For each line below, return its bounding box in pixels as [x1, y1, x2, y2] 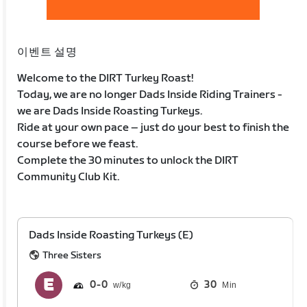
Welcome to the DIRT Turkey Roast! [17, 71, 194, 85]
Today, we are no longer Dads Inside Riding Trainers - [17, 88, 283, 101]
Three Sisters [42, 249, 102, 261]
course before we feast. [17, 137, 138, 151]
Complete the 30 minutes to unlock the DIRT [17, 153, 239, 167]
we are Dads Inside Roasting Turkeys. [17, 104, 203, 118]
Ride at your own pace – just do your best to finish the [17, 121, 290, 134]
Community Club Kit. [17, 170, 120, 184]
